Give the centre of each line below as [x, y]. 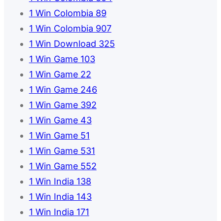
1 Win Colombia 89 [68, 13]
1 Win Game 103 [62, 59]
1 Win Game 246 [63, 90]
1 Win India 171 [59, 212]
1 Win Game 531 [62, 151]
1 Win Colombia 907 [70, 29]
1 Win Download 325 [72, 44]
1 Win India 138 [60, 182]
